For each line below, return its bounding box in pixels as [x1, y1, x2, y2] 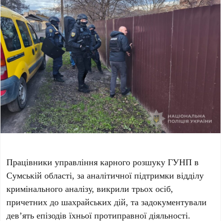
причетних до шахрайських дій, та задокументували [6, 196, 207, 208]
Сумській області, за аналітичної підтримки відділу [6, 169, 204, 182]
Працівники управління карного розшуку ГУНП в [6, 156, 199, 168]
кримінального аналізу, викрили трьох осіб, [6, 183, 174, 195]
